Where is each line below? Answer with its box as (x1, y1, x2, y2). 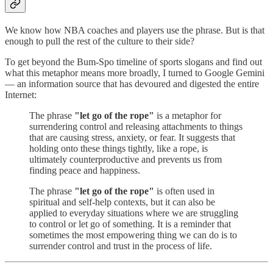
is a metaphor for (154, 110, 221, 121)
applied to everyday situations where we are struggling (29, 208, 238, 219)
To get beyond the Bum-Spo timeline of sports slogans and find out (5, 57, 262, 68)
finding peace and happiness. (29, 165, 140, 176)
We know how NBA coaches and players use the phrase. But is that (5, 25, 264, 36)
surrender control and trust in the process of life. (29, 241, 212, 252)
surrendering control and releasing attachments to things (29, 121, 243, 132)
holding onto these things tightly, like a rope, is (29, 143, 208, 154)
